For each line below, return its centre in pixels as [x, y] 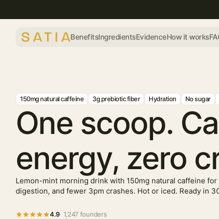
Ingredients [117, 37]
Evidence [151, 37]
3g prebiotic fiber [116, 99]
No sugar [198, 99]
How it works [188, 37]
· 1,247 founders [83, 214]
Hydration [163, 99]
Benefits [84, 37]
